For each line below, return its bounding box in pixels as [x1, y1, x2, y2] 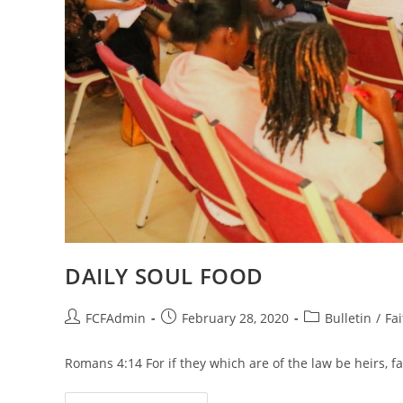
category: [303, 327, 358, 345]
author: [64, 327, 108, 345]
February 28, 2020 [182, 309, 289, 327]
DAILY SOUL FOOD [65, 261, 264, 291]
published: [160, 327, 225, 345]
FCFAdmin [85, 309, 146, 327]
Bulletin [325, 309, 372, 327]
